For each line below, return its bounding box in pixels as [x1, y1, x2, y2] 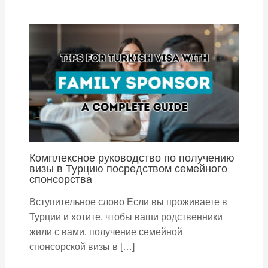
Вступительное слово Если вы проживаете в [29, 197, 227, 208]
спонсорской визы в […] [29, 242, 135, 252]
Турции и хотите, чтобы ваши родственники [29, 212, 223, 223]
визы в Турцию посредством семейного [29, 162, 227, 175]
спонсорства [29, 173, 92, 186]
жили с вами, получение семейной [29, 227, 182, 237]
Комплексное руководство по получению [29, 151, 234, 165]
